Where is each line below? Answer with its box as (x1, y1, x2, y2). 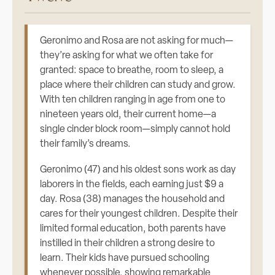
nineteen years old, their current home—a (40, 110, 217, 120)
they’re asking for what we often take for (40, 51, 214, 61)
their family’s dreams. (40, 139, 131, 149)
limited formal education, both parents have (40, 224, 227, 234)
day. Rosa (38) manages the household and (40, 195, 225, 204)
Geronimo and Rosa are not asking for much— (40, 36, 234, 46)
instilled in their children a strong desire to (40, 239, 215, 249)
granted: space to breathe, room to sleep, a (40, 66, 224, 76)
